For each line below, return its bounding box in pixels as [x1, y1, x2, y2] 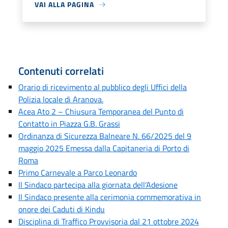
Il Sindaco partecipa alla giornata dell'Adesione [18, 179, 178, 191]
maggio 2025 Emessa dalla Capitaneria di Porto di [18, 142, 189, 154]
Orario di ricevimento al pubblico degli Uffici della [18, 81, 187, 93]
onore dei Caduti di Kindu [18, 203, 105, 215]
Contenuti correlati [18, 63, 104, 79]
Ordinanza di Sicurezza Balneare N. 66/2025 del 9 [18, 130, 191, 142]
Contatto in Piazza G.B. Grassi [18, 118, 120, 130]
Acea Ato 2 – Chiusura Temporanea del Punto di [18, 105, 184, 118]
